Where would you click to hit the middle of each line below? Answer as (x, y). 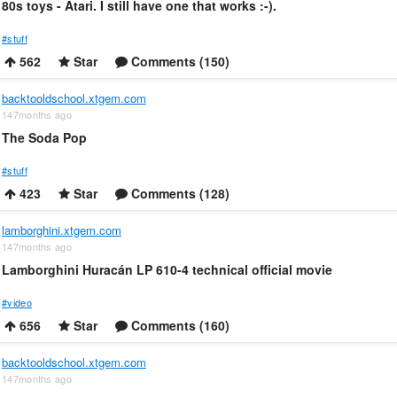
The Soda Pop (44, 137)
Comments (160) (179, 325)
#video (17, 302)
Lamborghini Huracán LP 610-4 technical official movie (167, 269)
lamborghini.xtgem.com (62, 230)
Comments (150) (179, 61)
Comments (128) (179, 193)
